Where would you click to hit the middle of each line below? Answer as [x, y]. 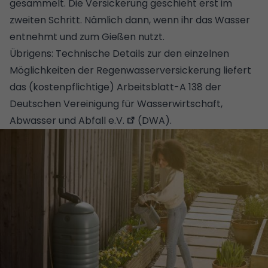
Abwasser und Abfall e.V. [67, 120]
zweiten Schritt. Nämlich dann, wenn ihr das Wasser [130, 20]
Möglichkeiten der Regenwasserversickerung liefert [130, 70]
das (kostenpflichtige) [63, 87]
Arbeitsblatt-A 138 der [169, 87]
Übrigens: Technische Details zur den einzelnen [119, 53]
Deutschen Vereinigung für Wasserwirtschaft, [116, 103]
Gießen [119, 36]
